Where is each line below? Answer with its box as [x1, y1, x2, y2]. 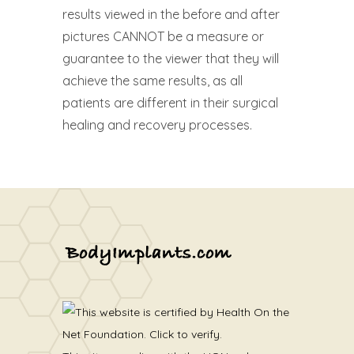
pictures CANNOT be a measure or [62, 28, 264, 44]
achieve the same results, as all [62, 73, 243, 88]
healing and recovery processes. [62, 117, 252, 133]
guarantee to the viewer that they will [62, 51, 279, 66]
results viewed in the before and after [62, 6, 280, 22]
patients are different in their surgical [62, 95, 278, 111]
